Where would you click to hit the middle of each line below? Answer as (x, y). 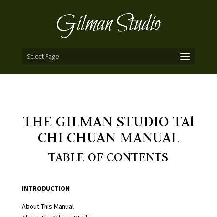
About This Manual (47, 206)
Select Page (42, 56)
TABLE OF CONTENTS (108, 157)
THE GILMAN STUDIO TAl (108, 121)
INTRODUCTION (46, 188)
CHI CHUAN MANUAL (108, 137)
